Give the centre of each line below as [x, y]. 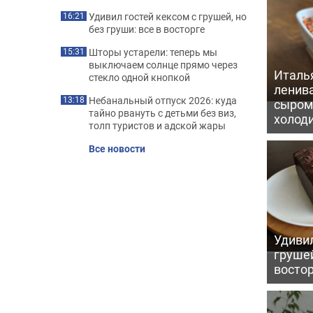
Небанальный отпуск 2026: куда [163, 100]
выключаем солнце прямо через [163, 65]
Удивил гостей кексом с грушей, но [168, 16]
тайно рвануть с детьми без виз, [162, 113]
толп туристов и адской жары [157, 125]
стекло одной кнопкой [139, 77]
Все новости [117, 148]
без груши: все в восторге [147, 29]
